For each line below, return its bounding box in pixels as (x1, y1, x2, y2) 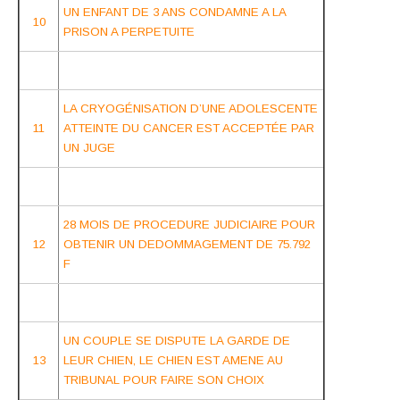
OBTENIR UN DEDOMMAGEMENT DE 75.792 (63, 237, 311, 251)
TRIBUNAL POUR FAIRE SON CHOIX (63, 372, 264, 387)
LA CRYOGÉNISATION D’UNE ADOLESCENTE (63, 101, 318, 115)
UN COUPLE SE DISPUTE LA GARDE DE (63, 333, 290, 347)
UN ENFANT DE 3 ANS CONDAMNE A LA (63, 4, 286, 19)
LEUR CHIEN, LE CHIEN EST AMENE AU (63, 353, 283, 367)
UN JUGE (63, 140, 115, 154)
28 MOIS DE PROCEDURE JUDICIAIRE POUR (63, 217, 315, 231)
